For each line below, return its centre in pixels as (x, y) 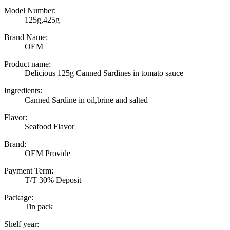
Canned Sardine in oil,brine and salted (86, 100)
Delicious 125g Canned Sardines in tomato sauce (104, 73)
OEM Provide (47, 154)
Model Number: (30, 11)
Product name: (27, 64)
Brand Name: (26, 37)
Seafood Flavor (50, 127)
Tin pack (39, 207)
